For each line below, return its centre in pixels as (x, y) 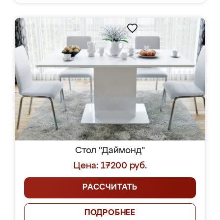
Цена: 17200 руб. (110, 166)
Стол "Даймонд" (110, 151)
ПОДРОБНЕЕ (110, 213)
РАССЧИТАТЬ (110, 188)
